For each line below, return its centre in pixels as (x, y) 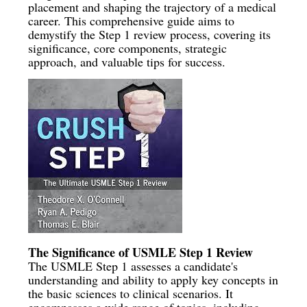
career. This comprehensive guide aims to (132, 21)
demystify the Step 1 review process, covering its (150, 35)
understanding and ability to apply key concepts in (153, 279)
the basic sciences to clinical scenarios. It (131, 293)
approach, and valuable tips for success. (127, 62)
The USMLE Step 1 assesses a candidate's (133, 266)
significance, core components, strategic (128, 48)
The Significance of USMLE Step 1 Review (141, 252)
